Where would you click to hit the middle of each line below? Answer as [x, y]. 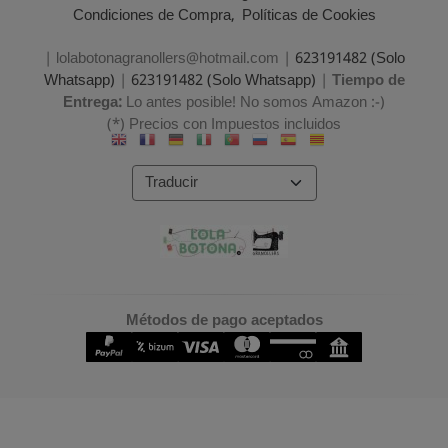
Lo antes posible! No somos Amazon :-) [255, 103]
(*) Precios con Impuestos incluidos [224, 125]
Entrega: [94, 103]
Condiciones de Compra [151, 16]
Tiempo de [368, 81]
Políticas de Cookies [308, 16]
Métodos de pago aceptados [224, 320]
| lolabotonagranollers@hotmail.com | [169, 59]
